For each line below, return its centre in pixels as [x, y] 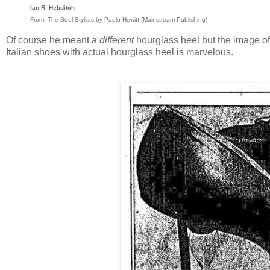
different [117, 40]
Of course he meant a [53, 40]
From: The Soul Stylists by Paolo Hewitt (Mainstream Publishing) [119, 20]
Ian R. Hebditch [52, 8]
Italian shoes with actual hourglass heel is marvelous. [120, 52]
